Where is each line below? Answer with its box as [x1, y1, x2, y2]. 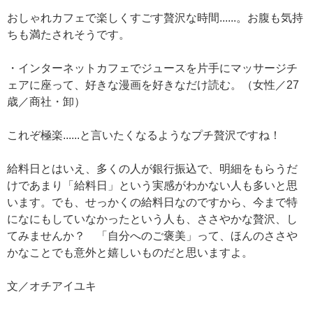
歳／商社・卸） [7, 96, 85, 108]
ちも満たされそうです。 [7, 29, 130, 41]
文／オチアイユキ [7, 280, 96, 293]
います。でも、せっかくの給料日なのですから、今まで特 [7, 196, 298, 209]
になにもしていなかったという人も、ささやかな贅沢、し [7, 213, 298, 226]
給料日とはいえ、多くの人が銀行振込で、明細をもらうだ [7, 163, 298, 175]
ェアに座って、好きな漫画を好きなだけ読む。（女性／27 [7, 79, 299, 92]
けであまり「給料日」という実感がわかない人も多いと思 [7, 180, 298, 192]
